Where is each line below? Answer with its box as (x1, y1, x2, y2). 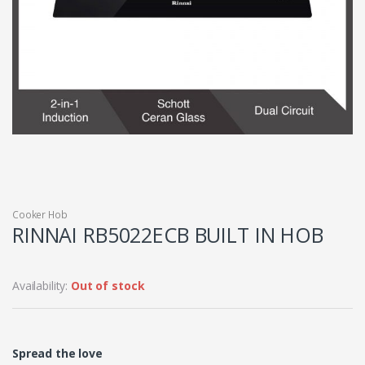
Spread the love (12, 345, 103, 362)
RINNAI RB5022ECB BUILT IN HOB (12, 221, 323, 249)
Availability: (12, 278, 72, 294)
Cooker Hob (12, 208, 68, 222)
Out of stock (71, 278, 145, 294)
